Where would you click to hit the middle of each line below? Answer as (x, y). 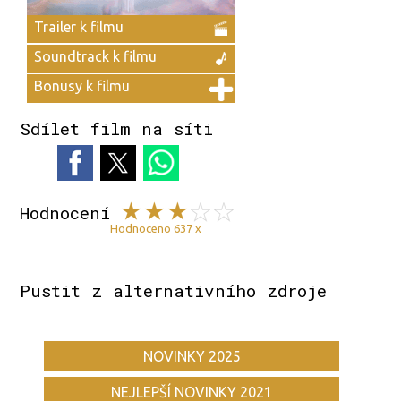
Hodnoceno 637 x (156, 229)
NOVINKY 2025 (192, 357)
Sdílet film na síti (117, 129)
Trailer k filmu (79, 26)
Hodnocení (65, 213)
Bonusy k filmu (82, 86)
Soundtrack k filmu (96, 57)
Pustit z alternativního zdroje (174, 291)
